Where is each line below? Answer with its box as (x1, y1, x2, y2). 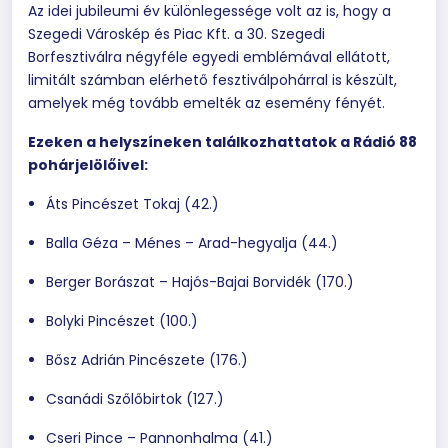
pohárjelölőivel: (28, 154, 148, 175)
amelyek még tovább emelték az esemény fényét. (28, 92, 385, 113)
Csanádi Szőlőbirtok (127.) (46, 388, 224, 409)
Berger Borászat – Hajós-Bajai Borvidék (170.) (46, 271, 354, 292)
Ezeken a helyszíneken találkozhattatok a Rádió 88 (28, 131, 417, 152)
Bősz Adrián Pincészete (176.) (46, 349, 248, 370)
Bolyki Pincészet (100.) (46, 310, 198, 331)
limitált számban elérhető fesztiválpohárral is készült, (28, 69, 397, 90)
